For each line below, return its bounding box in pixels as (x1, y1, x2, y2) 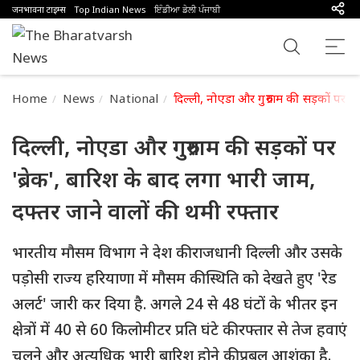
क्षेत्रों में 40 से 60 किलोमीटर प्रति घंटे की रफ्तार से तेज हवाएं (12, 319, 347, 340)
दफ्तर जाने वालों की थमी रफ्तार (12, 196, 279, 226)
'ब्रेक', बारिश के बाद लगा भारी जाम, (12, 164, 316, 194)
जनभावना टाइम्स (12, 3, 66, 15)
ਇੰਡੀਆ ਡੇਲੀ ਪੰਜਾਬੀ (154, 3, 220, 15)
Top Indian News (74, 3, 146, 15)
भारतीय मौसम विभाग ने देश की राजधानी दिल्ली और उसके (12, 242, 342, 263)
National (109, 90, 159, 106)
